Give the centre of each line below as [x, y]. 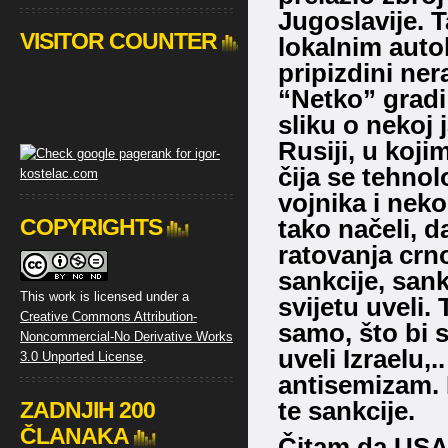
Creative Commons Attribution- [108, 316]
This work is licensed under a [104, 296]
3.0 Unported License [81, 356]
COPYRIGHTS [90, 227]
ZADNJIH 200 [87, 410]
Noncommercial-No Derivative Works [126, 336]
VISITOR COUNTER [118, 41]
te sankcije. [346, 411]
